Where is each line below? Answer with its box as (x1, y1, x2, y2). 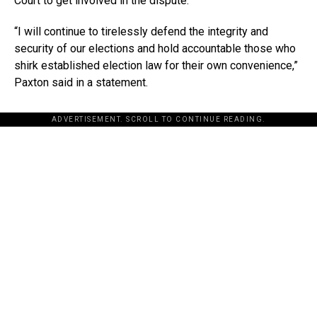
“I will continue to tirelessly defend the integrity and (14, 25, 268, 39)
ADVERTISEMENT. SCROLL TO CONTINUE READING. (51, 115, 266, 124)
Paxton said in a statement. (14, 76, 148, 90)
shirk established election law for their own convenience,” (14, 59, 298, 73)
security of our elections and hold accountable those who (14, 42, 296, 56)
